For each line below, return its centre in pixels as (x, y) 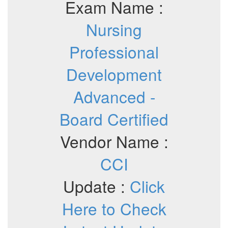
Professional (114, 52)
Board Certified (114, 119)
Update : (96, 186)
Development (114, 74)
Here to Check (114, 208)
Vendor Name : (114, 141)
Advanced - (114, 96)
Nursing (114, 29)
